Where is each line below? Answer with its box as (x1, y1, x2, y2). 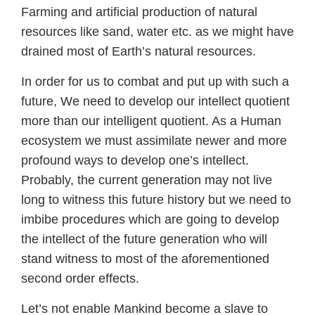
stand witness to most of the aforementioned (21, 252, 269, 266)
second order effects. (21, 271, 139, 286)
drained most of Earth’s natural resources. (21, 44, 256, 59)
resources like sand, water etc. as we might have (21, 25, 294, 39)
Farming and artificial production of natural (21, 5, 257, 20)
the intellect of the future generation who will (21, 232, 267, 247)
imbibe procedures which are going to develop (21, 212, 279, 227)
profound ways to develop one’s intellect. (21, 153, 249, 168)
